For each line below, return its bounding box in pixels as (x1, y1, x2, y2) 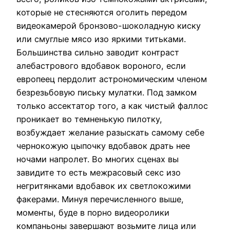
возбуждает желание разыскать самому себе (16, 127, 204, 138)
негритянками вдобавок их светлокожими (16, 181, 191, 191)
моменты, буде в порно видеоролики (16, 207, 169, 218)
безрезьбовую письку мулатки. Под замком (16, 87, 197, 98)
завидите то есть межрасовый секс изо (16, 167, 181, 178)
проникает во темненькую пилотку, (16, 114, 162, 125)
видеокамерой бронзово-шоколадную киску (16, 21, 201, 31)
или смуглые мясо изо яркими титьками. (16, 34, 186, 45)
